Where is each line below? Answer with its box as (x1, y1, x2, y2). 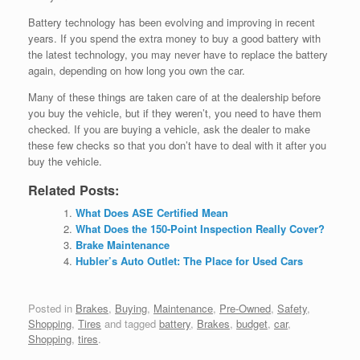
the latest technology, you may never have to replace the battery (28, 47, 328, 63)
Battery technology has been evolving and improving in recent (28, 14, 315, 31)
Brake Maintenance (75, 237, 170, 253)
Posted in (28, 301, 76, 317)
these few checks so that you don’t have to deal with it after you (28, 137, 326, 153)
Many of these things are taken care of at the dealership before (28, 89, 321, 105)
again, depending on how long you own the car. (28, 63, 245, 79)
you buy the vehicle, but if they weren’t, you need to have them (28, 105, 321, 121)
